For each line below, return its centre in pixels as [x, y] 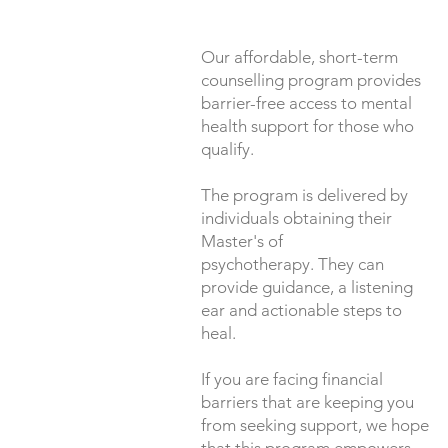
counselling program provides [311, 79]
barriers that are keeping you [308, 401]
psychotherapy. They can [293, 263]
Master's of [242, 240]
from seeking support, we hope [315, 424]
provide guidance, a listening [307, 286]
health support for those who [308, 125]
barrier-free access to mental [307, 102]
